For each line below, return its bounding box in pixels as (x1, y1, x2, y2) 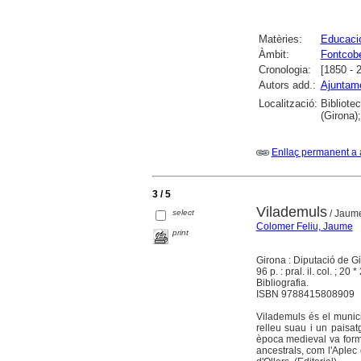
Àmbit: (258, 48, 289, 60)
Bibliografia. (255, 277, 309, 289)
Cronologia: (258, 64, 311, 76)
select (172, 207, 195, 217)
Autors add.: (258, 79, 316, 91)
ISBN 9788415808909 (255, 288, 355, 301)
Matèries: (258, 33, 302, 45)
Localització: (258, 98, 317, 110)
